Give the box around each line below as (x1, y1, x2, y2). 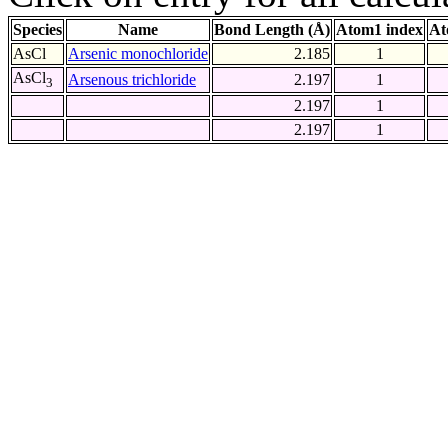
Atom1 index (336, 21, 423, 39)
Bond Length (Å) (214, 21, 330, 39)
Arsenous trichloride (68, 71, 196, 89)
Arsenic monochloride (68, 45, 208, 63)
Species (13, 21, 62, 39)
